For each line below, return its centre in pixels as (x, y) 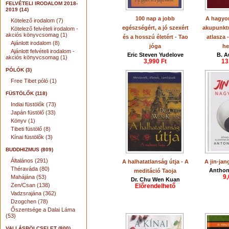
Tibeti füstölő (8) (31, 129)
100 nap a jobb (155, 18)
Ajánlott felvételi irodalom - (43, 51)
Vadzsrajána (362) (33, 193)
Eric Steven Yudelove (155, 55)
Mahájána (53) (29, 177)
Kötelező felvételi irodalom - (44, 29)
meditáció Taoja (155, 171)
